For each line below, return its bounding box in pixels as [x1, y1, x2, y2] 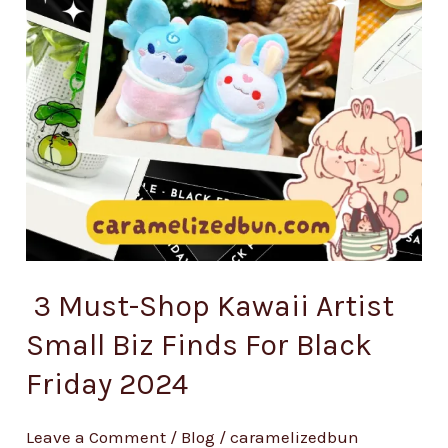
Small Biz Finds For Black [26, 326, 373, 363]
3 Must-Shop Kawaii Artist [26, 287, 395, 324]
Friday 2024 [26, 365, 189, 402]
